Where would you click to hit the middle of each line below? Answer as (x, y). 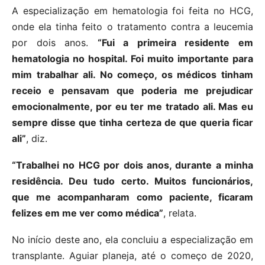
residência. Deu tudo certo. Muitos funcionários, (132, 181)
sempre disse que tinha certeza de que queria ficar (132, 123)
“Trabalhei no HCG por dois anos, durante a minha (132, 165)
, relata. (180, 213)
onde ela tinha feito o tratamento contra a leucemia (132, 27)
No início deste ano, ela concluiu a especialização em (132, 240)
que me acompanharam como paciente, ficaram (132, 197)
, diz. (37, 139)
